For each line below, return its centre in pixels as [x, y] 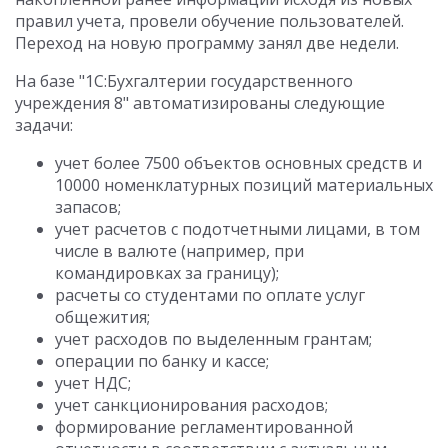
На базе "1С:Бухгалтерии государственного [184, 81]
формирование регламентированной [204, 427]
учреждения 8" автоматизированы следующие [200, 103]
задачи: [44, 125]
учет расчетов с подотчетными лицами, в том [237, 229]
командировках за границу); [167, 273]
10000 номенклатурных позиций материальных [244, 185]
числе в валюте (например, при [179, 251]
